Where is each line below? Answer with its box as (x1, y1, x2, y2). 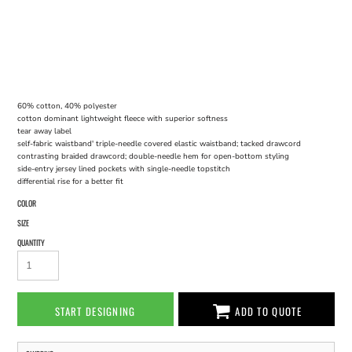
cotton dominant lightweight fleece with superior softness (16, 113, 228, 125)
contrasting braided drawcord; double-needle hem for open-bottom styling (16, 151, 289, 163)
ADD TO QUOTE (235, 302, 302, 319)
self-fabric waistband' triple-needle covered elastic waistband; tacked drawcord (16, 138, 301, 150)
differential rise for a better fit (16, 176, 123, 188)
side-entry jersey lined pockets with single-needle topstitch (16, 163, 230, 175)
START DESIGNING (55, 302, 136, 319)
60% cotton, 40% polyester (16, 101, 117, 112)
